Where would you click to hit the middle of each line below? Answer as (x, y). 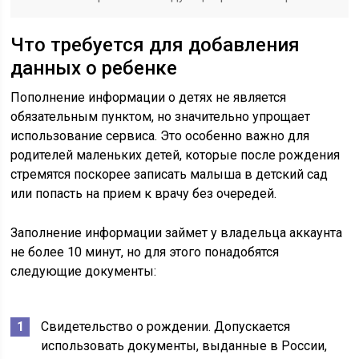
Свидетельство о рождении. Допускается (166, 327)
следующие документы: (84, 271)
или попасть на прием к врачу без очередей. (144, 194)
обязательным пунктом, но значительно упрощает (161, 117)
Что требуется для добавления (155, 45)
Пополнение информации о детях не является (149, 97)
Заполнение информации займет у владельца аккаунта (177, 233)
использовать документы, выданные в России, (184, 346)
